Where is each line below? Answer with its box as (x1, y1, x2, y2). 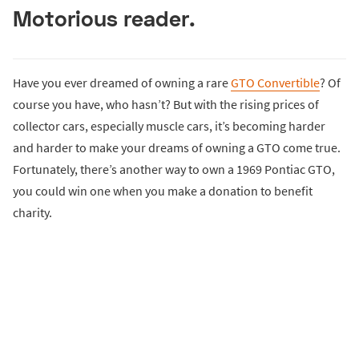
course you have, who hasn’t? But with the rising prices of (13, 96, 319, 113)
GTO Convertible (231, 75, 320, 91)
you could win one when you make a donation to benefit (13, 183, 313, 200)
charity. (13, 204, 52, 221)
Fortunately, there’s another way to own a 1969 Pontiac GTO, (13, 161, 335, 178)
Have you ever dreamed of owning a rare (13, 75, 231, 91)
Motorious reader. (13, 5, 196, 32)
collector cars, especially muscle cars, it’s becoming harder (13, 118, 325, 135)
